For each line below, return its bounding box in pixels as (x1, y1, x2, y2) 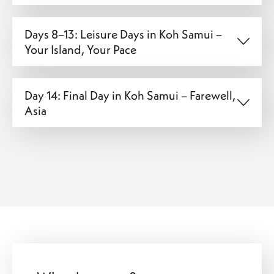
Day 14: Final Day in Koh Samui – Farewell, (24, 87, 235, 103)
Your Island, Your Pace (24, 41, 136, 57)
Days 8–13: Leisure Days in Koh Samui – (24, 26, 222, 42)
